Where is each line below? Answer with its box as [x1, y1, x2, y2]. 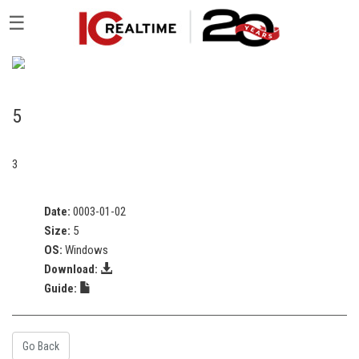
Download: [44, 262, 100, 276]
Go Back [22, 340, 59, 353]
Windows [65, 243, 108, 257]
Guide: [44, 281, 79, 296]
